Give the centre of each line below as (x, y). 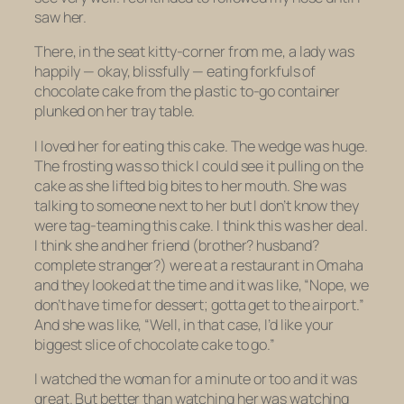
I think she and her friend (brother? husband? (177, 245)
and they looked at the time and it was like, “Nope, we (202, 285)
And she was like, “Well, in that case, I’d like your (184, 324)
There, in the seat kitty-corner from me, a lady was (194, 52)
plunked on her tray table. (115, 111)
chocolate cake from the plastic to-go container (188, 92)
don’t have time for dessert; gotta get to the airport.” (199, 304)
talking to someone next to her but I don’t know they (197, 205)
